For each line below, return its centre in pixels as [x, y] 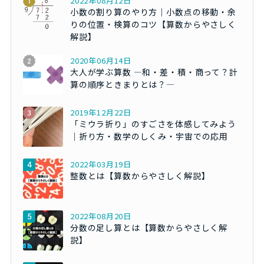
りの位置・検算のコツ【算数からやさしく [153, 24]
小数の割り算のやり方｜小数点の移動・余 [153, 11]
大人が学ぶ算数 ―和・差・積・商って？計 [154, 72]
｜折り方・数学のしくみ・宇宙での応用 [149, 136]
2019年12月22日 [101, 112]
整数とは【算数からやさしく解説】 [140, 175]
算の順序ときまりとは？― [123, 84]
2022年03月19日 [101, 164]
